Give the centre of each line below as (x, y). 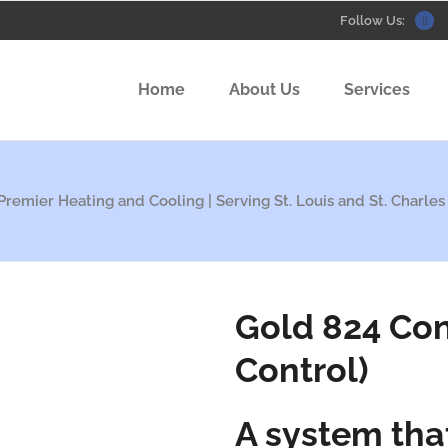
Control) (302, 370)
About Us (264, 89)
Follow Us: (372, 20)
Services (377, 89)
